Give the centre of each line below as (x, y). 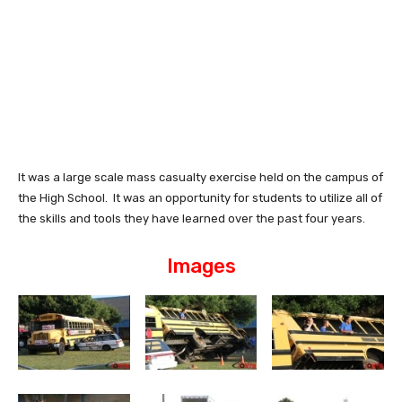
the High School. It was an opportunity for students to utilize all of (200, 197)
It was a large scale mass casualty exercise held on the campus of (201, 177)
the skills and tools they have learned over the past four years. (192, 218)
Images (201, 266)
